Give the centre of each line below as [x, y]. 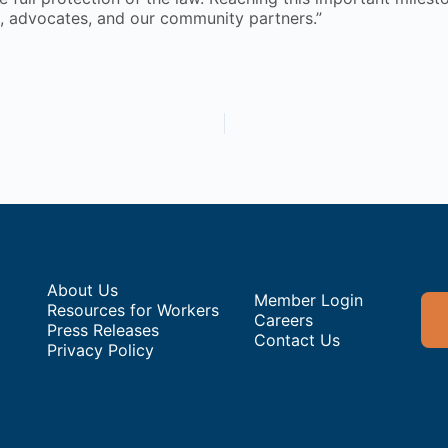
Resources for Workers [133, 309]
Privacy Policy [101, 349]
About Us [83, 289]
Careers [284, 319]
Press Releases [103, 329]
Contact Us [297, 339]
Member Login [309, 299]
